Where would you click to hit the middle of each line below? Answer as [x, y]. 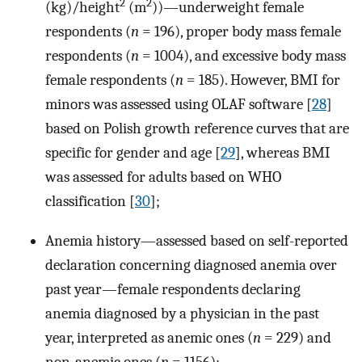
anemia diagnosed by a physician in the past [182, 314]
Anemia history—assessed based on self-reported [197, 241]
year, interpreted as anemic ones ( [149, 338]
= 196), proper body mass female [240, 32]
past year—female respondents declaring [173, 290]
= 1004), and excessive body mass [242, 56]
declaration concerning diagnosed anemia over [191, 265]
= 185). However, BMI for [262, 80]
